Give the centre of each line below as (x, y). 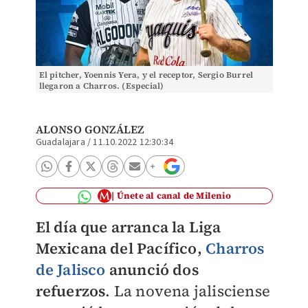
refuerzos (70, 291)
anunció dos (152, 269)
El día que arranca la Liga (128, 227)
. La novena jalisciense (188, 291)
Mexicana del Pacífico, (121, 248)
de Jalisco (70, 269)
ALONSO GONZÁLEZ (90, 129)
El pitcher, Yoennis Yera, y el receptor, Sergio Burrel (146, 75)
